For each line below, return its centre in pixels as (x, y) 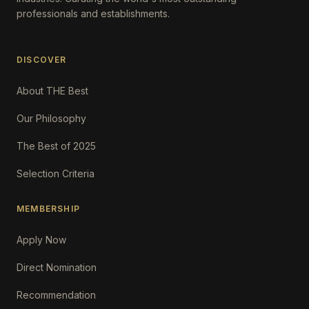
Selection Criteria (56, 173)
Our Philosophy (51, 118)
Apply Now (41, 240)
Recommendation (56, 295)
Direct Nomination (57, 267)
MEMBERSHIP (48, 209)
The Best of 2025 (56, 146)
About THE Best (52, 91)
